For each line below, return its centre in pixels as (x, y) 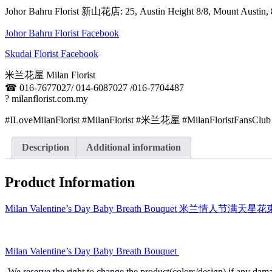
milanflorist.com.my (49, 98)
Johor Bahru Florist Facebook (62, 33)
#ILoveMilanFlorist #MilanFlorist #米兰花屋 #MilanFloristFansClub (138, 120)
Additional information (134, 147)
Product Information (70, 182)
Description (46, 147)
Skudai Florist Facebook (52, 53)
